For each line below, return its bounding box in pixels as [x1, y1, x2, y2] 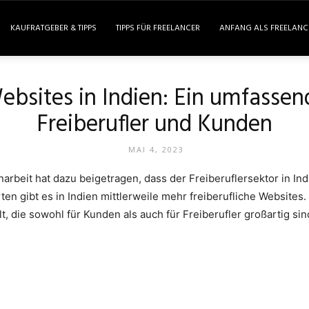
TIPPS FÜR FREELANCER [115, 21, 200, 35]
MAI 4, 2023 [128, 144, 184, 154]
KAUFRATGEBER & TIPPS [10, 21, 97, 35]
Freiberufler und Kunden [37, 106, 272, 144]
